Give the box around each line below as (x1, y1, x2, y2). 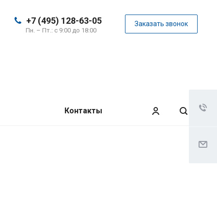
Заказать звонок (135, 20, 188, 28)
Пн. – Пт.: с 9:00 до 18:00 (26, 27, 96, 34)
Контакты (64, 106, 102, 115)
